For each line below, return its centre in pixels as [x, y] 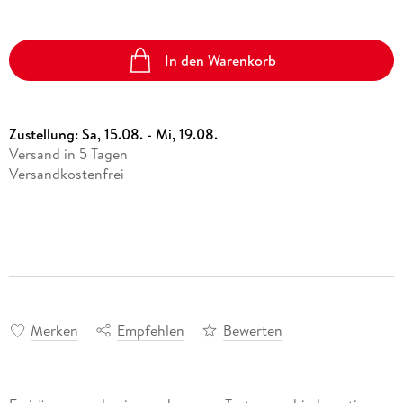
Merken [54, 330]
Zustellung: [45, 134]
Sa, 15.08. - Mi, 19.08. [149, 134]
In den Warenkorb [221, 60]
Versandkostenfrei [66, 174]
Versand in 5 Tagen [68, 154]
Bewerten [252, 330]
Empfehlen [150, 330]
